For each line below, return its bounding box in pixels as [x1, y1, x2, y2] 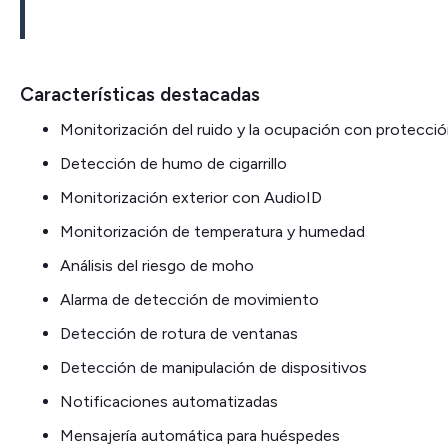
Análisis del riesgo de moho [60, 256, 254, 276]
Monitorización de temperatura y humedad [60, 222, 365, 242]
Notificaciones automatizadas [60, 392, 278, 412]
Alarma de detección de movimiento [60, 290, 319, 310]
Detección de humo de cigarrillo [60, 154, 287, 174]
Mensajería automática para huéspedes [60, 426, 340, 446]
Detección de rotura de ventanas [60, 324, 298, 344]
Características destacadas [20, 83, 260, 107]
